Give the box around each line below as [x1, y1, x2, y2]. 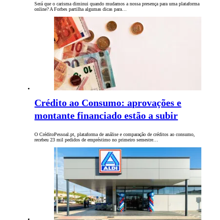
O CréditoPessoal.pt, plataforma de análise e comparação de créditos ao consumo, [34, 132, 195, 137]
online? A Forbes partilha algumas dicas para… [34, 6, 127, 12]
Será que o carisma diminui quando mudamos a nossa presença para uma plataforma [34, 1, 200, 7]
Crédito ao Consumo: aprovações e [34, 97, 182, 109]
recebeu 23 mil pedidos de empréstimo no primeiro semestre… [34, 137, 159, 143]
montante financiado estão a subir [34, 110, 178, 121]
